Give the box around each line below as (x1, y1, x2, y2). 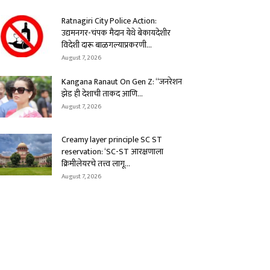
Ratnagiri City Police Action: (61, 14, 157, 28)
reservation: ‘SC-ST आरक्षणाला (61, 145, 163, 159)
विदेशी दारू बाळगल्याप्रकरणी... (61, 38, 152, 52)
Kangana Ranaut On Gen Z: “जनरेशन (61, 75, 182, 89)
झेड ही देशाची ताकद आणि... (61, 87, 143, 101)
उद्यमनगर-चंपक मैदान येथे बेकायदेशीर (61, 26, 171, 40)
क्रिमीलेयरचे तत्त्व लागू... (61, 157, 130, 171)
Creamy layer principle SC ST (61, 133, 162, 146)
